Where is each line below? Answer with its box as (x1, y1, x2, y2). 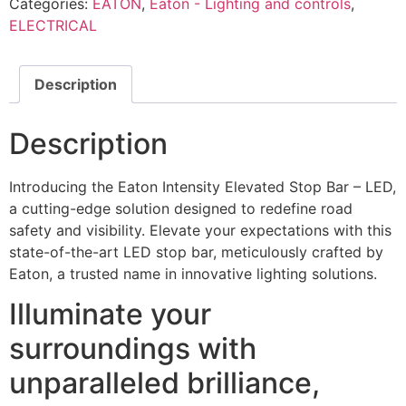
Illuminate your (9, 295, 211, 332)
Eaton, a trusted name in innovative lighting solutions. (9, 264, 377, 283)
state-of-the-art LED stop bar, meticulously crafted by (9, 242, 383, 261)
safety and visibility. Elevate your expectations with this (9, 220, 391, 239)
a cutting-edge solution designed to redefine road (9, 198, 353, 217)
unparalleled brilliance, (9, 364, 320, 401)
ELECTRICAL (9, 15, 97, 34)
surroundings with (9, 330, 256, 366)
